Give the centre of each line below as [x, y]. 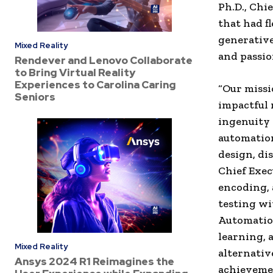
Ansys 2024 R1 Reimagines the [94, 261]
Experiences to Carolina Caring [95, 84]
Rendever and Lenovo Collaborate [104, 60]
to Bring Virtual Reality [75, 72]
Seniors [35, 97]
